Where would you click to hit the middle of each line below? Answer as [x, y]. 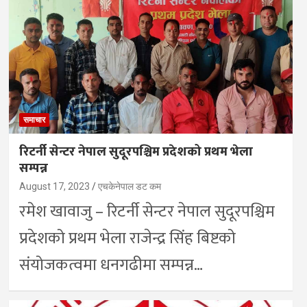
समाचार [34, 120]
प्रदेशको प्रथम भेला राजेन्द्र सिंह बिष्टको [127, 239]
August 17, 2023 [54, 187]
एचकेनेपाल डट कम [129, 187]
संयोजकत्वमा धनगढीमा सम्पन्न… [111, 266]
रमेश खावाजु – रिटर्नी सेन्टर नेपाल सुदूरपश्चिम [147, 212]
